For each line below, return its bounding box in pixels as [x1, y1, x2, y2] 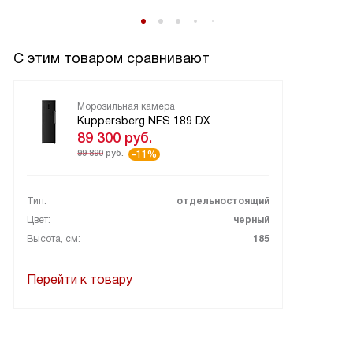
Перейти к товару [27, 273, 132, 286]
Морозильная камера [77, 101, 175, 112]
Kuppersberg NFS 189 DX [77, 114, 210, 127]
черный [232, 214, 269, 225]
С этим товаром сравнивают [13, 50, 210, 66]
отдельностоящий [176, 195, 269, 206]
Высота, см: [27, 233, 80, 244]
